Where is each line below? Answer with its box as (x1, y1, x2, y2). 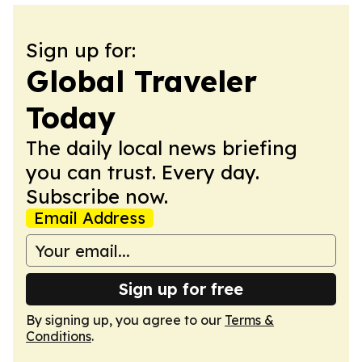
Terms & (225, 312, 274, 328)
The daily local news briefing (26, 136, 297, 160)
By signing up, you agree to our (26, 312, 225, 328)
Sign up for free (119, 279, 243, 299)
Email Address (34, 208, 145, 228)
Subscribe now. (26, 184, 168, 208)
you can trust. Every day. (26, 160, 259, 184)
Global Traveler (26, 63, 257, 99)
